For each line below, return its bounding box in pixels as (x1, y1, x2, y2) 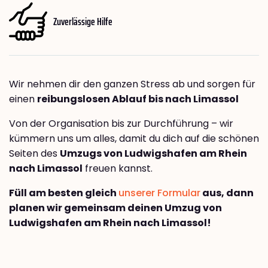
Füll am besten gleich (9, 186, 118, 200)
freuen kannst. (83, 162, 153, 176)
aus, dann (200, 186, 254, 200)
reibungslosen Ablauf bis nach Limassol (37, 92, 239, 106)
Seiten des (9, 147, 60, 161)
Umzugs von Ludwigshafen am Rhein (60, 147, 247, 161)
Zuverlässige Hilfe (53, 13, 112, 30)
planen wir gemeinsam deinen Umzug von (9, 201, 222, 215)
